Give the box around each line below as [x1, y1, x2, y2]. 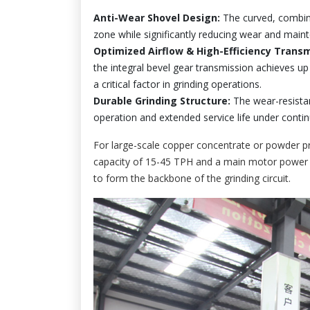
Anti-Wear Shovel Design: [93, 11, 220, 24]
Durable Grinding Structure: [93, 94, 230, 107]
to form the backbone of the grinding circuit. [93, 172, 291, 185]
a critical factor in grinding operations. [93, 77, 262, 91]
